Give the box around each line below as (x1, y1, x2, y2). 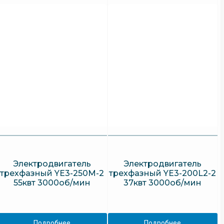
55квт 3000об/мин (13, 178, 91, 188)
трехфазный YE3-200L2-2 (109, 168, 216, 178)
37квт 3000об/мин (123, 178, 202, 188)
